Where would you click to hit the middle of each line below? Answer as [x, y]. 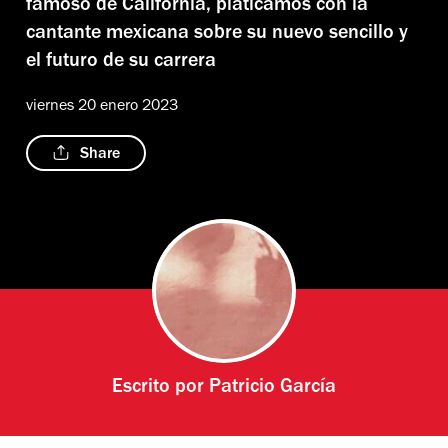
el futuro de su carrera [121, 62]
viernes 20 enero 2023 [102, 106]
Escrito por [160, 388]
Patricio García [272, 388]
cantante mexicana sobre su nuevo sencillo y [217, 34]
